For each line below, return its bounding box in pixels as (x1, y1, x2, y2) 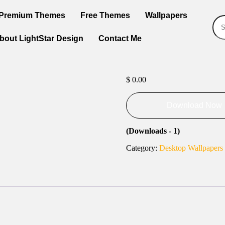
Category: (126, 144, 159, 152)
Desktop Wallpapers (159, 144, 223, 152)
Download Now (166, 101, 222, 109)
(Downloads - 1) (126, 127, 180, 135)
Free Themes (80, 11, 130, 20)
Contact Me (98, 34, 142, 43)
